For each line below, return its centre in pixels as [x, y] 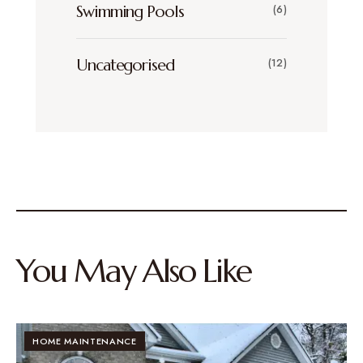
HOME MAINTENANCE [85, 341]
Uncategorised [125, 65]
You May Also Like [134, 270]
